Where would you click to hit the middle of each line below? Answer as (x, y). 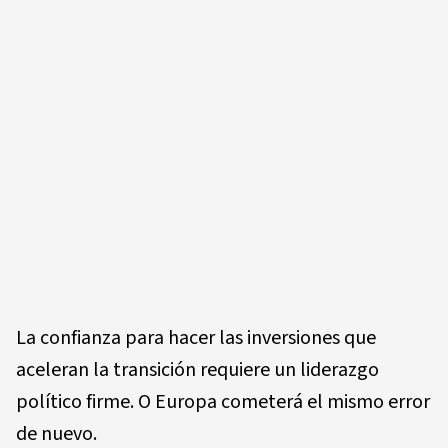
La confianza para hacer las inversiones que (196, 337)
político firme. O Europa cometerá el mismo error (223, 401)
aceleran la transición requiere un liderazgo (197, 369)
